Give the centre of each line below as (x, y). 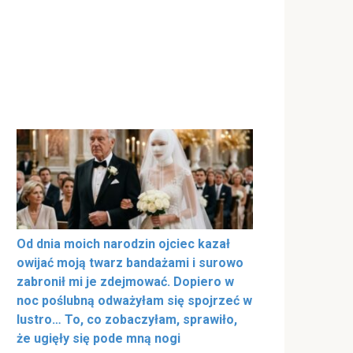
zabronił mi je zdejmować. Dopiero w (125, 282)
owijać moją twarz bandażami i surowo (130, 263)
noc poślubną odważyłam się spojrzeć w (134, 301)
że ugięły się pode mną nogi (98, 339)
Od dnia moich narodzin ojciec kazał (123, 244)
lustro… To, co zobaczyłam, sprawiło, (127, 320)
